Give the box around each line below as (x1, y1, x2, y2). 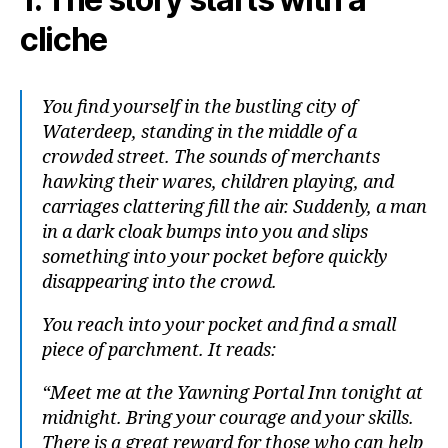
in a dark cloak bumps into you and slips (42, 221, 368, 244)
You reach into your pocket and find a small (42, 314, 396, 337)
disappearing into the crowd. (42, 271, 277, 294)
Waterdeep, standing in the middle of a (42, 121, 357, 144)
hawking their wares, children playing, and (42, 171, 394, 194)
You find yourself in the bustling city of (42, 96, 357, 119)
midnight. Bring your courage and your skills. (42, 407, 414, 430)
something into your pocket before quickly (42, 246, 388, 269)
